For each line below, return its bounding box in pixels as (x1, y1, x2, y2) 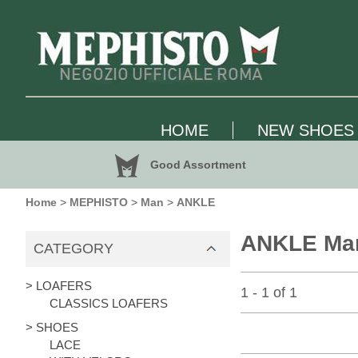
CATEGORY (34, 241, 113, 257)
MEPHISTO (70, 196, 128, 209)
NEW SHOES (257, 121, 354, 139)
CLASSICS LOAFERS (50, 296, 168, 310)
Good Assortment (146, 158, 246, 171)
